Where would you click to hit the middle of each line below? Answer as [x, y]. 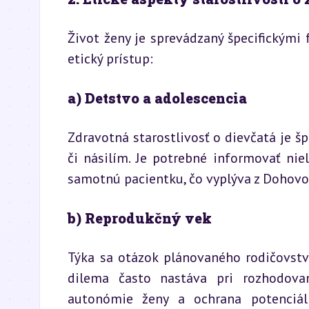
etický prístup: [110, 59]
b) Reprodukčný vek [140, 218]
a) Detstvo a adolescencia [157, 98]
